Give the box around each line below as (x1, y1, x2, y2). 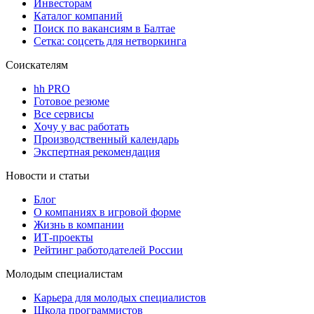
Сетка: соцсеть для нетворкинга (34, 34, 186, 47)
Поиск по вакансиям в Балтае (34, 22, 175, 34)
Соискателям (6, 58, 68, 71)
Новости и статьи (6, 169, 90, 182)
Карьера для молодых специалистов (34, 291, 206, 303)
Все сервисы (34, 107, 94, 120)
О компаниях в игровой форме (34, 205, 181, 218)
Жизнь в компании (34, 218, 124, 231)
